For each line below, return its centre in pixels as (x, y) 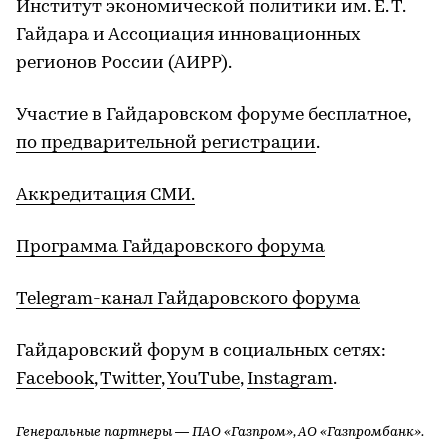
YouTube (203, 379)
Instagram (290, 379)
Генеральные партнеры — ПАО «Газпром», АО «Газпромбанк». (219, 432)
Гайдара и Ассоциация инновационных (188, 35)
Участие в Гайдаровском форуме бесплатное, (213, 115)
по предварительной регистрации (166, 143)
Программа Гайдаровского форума (170, 247)
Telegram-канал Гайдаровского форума (188, 299)
